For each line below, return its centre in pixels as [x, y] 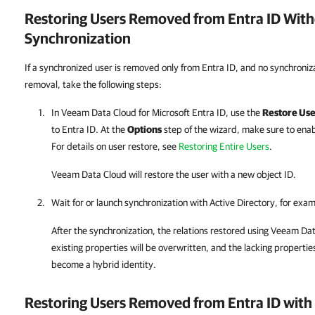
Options [144, 129]
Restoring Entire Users [224, 146]
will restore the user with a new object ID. [211, 174]
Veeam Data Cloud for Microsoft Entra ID [143, 112]
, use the [244, 112]
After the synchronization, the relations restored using [161, 231]
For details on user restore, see [115, 146]
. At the [111, 129]
